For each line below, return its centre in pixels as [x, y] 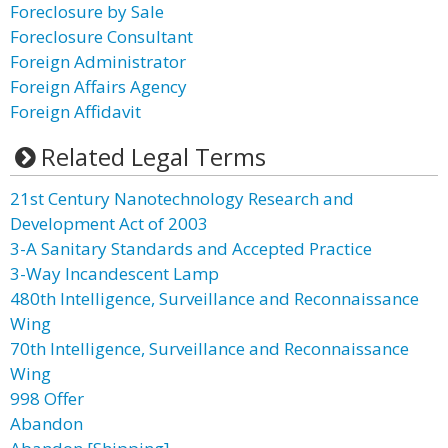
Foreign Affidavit [75, 111]
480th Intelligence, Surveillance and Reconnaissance [214, 298]
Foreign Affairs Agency [98, 86]
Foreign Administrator [98, 61]
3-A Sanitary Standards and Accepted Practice [191, 248]
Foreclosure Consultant [101, 36]
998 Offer [47, 398]
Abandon [46, 423]
